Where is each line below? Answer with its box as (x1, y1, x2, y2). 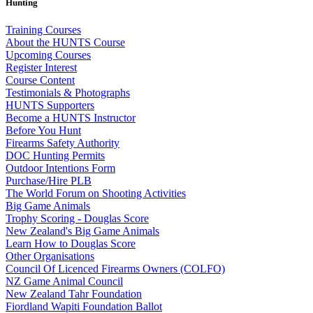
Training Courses (6, 23, 81, 36)
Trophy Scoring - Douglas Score (6, 212, 149, 224)
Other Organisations (6, 249, 94, 262)
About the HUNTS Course (6, 36, 125, 48)
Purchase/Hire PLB (6, 174, 92, 187)
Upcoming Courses (6, 48, 91, 61)
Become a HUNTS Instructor (6, 111, 136, 124)
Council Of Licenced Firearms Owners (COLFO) (6, 262, 225, 275)
